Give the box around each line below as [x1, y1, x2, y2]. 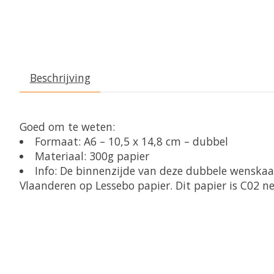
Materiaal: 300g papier [34, 149, 149, 164]
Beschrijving [29, 70, 91, 86]
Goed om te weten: [20, 119, 115, 135]
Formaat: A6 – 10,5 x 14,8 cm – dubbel [34, 134, 228, 149]
